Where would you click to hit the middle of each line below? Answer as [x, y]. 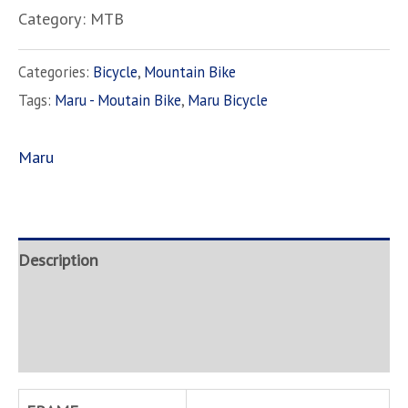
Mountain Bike [190, 71]
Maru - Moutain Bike [118, 100]
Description [58, 260]
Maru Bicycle [228, 100]
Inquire [42, 349]
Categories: [56, 71]
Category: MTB [71, 19]
